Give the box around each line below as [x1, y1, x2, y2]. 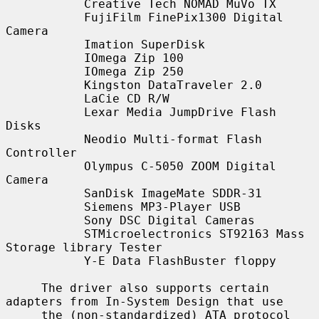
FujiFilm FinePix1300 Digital [6, 10, 84, 24]
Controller [6, 145, 77, 159]
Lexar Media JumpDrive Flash [6, 105, 84, 119]
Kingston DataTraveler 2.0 [6, 78, 84, 92]
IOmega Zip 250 [6, 64, 84, 78]
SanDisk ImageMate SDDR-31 [6, 186, 84, 200]
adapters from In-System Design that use [6, 294, 283, 308]
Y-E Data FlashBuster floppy [6, 253, 84, 268]
